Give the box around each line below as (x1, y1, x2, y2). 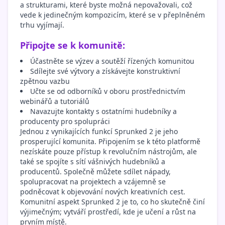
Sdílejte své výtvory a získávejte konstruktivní (30, 66, 180, 76)
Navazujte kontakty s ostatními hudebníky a (30, 106, 177, 117)
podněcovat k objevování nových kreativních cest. (20, 187, 185, 197)
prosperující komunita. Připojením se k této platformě (20, 137, 200, 147)
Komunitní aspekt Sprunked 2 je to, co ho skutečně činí (20, 197, 205, 207)
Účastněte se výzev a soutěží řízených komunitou (30, 56, 194, 66)
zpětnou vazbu (20, 76, 70, 86)
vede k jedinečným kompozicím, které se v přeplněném (20, 10, 205, 20)
